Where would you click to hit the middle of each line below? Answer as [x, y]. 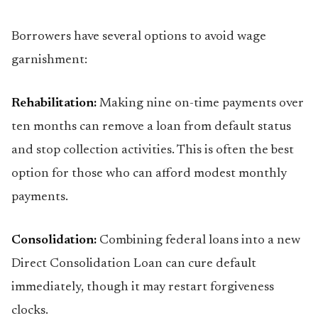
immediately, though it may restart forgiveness [143, 287]
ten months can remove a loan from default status [151, 127]
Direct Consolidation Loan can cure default [134, 264]
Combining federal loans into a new [198, 241]
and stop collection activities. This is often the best [153, 150]
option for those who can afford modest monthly [149, 174]
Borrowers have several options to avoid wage [139, 37]
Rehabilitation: [54, 104]
